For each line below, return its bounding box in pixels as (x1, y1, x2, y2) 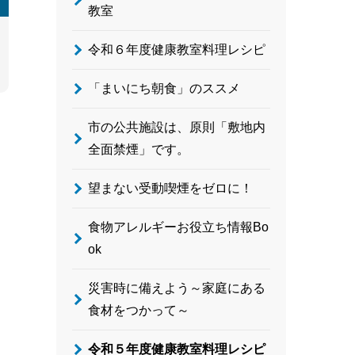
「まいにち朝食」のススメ (88, 82, 240, 95)
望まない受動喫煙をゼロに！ (88, 181, 253, 195)
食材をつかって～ (88, 303, 189, 317)
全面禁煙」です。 (88, 143, 189, 156)
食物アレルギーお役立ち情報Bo (88, 220, 269, 234)
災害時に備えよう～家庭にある (88, 281, 265, 295)
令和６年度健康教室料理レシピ (88, 43, 265, 56)
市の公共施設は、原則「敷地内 (88, 120, 265, 134)
